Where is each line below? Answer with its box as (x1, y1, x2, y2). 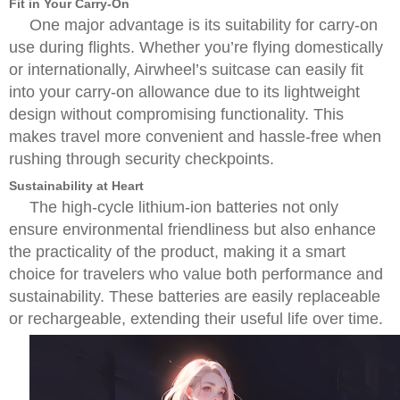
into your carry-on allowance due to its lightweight (9, 83, 360, 101)
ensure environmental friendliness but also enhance (9, 221, 376, 238)
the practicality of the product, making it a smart (9, 243, 346, 261)
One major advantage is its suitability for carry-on (29, 16, 378, 34)
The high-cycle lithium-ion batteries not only (29, 198, 338, 216)
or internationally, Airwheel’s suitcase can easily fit (9, 61, 363, 79)
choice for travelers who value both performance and (9, 265, 383, 283)
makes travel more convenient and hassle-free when (9, 128, 381, 146)
